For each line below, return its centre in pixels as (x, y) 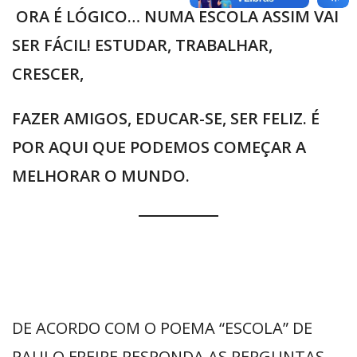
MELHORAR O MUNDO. (103, 176)
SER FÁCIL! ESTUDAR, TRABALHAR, (142, 45)
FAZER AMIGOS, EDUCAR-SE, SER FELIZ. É (166, 119)
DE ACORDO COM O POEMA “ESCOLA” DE (162, 328)
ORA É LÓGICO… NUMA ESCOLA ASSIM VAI (175, 17)
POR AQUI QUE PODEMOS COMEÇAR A (159, 147)
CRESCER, (50, 74)
